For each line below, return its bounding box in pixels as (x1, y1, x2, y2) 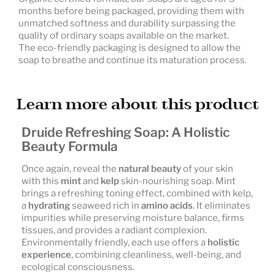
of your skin (181, 163, 233, 174)
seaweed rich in (70, 199, 141, 211)
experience (21, 249, 71, 260)
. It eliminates (193, 199, 250, 211)
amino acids (141, 199, 193, 211)
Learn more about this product (16, 97, 259, 112)
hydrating (28, 199, 70, 211)
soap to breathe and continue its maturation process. (18, 54, 247, 66)
